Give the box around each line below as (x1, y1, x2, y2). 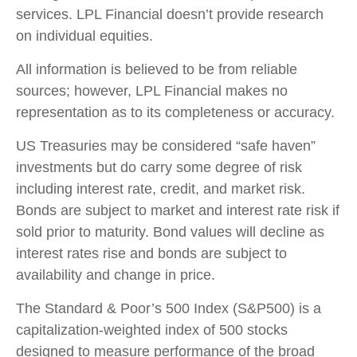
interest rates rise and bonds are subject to (16, 245, 287, 261)
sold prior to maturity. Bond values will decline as (16, 223, 324, 240)
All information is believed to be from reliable (16, 61, 297, 77)
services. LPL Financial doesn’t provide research (16, 6, 324, 22)
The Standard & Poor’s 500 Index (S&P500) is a (16, 300, 321, 316)
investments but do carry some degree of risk (16, 159, 302, 175)
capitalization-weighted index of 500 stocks (16, 321, 288, 338)
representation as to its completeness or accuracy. (16, 104, 335, 120)
